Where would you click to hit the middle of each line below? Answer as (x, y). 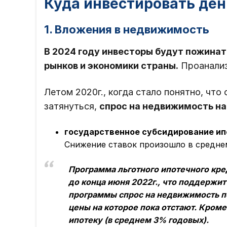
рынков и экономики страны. (111, 66)
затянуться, (72, 106)
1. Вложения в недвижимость (127, 30)
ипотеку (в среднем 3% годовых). (139, 220)
